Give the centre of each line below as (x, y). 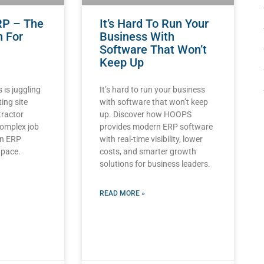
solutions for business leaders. (155, 164)
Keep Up (121, 62)
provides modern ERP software (156, 126)
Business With (137, 36)
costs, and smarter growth (148, 151)
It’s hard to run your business (152, 89)
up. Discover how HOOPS (145, 114)
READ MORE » (122, 193)
